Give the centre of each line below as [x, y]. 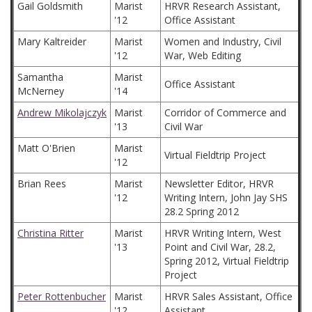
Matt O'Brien [46, 148]
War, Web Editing [203, 55]
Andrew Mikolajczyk [62, 112]
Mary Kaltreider [52, 41]
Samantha [40, 77]
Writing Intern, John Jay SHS [226, 197]
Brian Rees [42, 184]
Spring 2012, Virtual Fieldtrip [227, 261]
